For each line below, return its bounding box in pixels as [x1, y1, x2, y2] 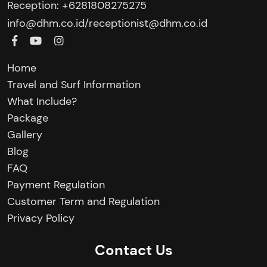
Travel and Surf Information [7, 77, 141, 92]
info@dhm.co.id [7, 15, 85, 30]
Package [7, 110, 48, 125]
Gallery [7, 127, 42, 142]
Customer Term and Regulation [7, 194, 160, 209]
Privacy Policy [7, 210, 74, 225]
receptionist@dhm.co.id [89, 15, 207, 30]
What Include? [7, 94, 77, 108]
